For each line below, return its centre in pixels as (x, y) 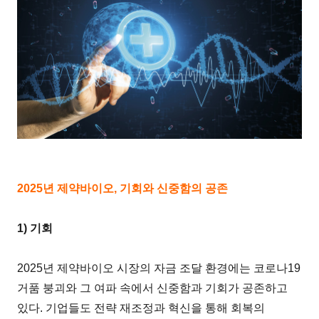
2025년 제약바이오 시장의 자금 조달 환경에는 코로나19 (159, 268)
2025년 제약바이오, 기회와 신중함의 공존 (123, 189)
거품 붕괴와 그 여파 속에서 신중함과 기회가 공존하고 (153, 288)
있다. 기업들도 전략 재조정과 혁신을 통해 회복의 (141, 308)
